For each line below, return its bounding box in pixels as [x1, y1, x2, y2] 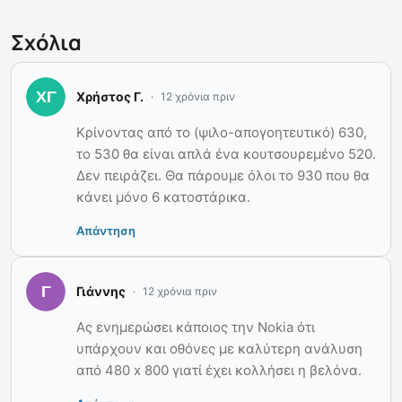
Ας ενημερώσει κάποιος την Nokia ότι [76, 318, 315, 336]
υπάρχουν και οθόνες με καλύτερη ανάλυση [76, 339, 363, 357]
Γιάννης [76, 284, 126, 300]
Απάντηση [76, 223, 135, 238]
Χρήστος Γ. [76, 89, 144, 105]
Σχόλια [11, 27, 82, 57]
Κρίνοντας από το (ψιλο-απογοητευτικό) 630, [76, 123, 367, 141]
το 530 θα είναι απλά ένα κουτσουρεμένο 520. [76, 144, 376, 162]
